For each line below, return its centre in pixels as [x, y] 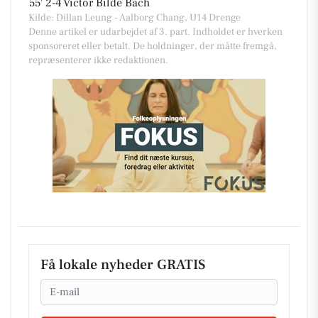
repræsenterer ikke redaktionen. [98, 60]
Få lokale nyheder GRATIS [123, 265]
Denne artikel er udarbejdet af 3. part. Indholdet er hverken [155, 32]
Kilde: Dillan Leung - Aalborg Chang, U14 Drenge [135, 18]
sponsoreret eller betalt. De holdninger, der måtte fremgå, [153, 46]
